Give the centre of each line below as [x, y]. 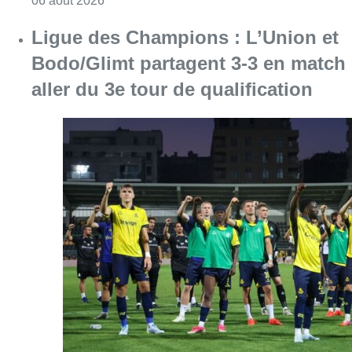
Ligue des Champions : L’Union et [185, 38]
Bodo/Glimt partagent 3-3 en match [189, 64]
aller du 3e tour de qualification [172, 90]
